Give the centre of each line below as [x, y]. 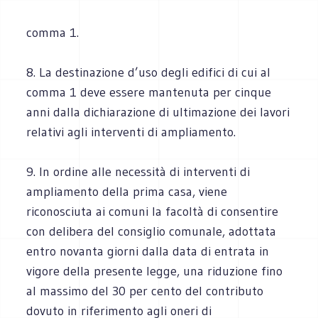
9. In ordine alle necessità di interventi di [138, 171]
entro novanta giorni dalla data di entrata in [148, 251]
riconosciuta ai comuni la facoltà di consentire [153, 211]
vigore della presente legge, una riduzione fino [155, 271]
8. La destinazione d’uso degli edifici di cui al [149, 72]
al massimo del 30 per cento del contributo [145, 291]
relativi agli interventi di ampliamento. [131, 132]
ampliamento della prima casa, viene [127, 191]
